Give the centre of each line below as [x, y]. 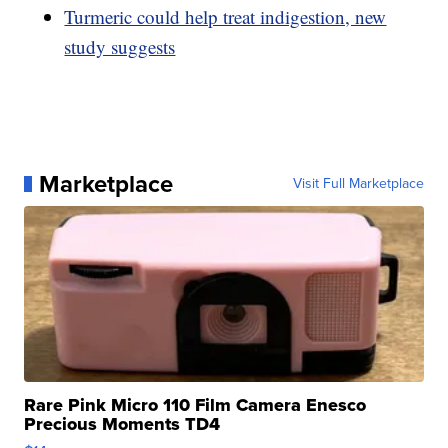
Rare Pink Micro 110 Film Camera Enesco [195, 404]
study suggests [120, 46]
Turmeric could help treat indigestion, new [225, 16]
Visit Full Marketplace [358, 183]
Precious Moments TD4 [122, 423]
